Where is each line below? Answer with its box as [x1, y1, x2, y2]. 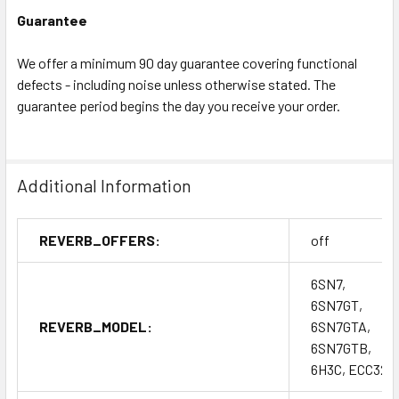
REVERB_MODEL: [39, 317, 152, 335]
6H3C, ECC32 [311, 360, 387, 378]
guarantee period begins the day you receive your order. [17, 96, 340, 114]
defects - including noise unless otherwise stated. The [17, 75, 336, 93]
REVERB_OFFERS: [39, 231, 160, 248]
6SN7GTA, [311, 317, 370, 335]
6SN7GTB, [311, 338, 371, 356]
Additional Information [17, 174, 191, 196]
